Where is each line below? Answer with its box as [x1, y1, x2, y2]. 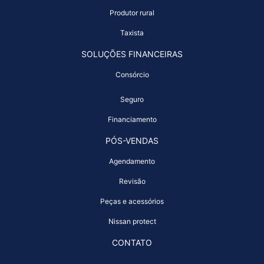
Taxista [120, 28, 144, 37]
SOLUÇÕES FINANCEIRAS [81, 49, 183, 59]
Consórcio [115, 70, 149, 79]
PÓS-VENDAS [105, 136, 159, 146]
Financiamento [107, 115, 157, 124]
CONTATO [112, 237, 152, 247]
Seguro [120, 95, 144, 104]
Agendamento [109, 157, 155, 166]
